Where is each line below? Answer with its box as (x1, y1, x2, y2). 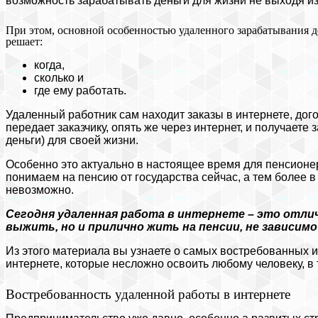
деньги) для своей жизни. (6, 133, 138, 146)
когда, (34, 58, 65, 71)
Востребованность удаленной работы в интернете (6, 286, 290, 302)
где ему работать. (34, 84, 126, 97)
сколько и (34, 71, 84, 84)
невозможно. (6, 183, 74, 196)
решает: (6, 35, 43, 48)
